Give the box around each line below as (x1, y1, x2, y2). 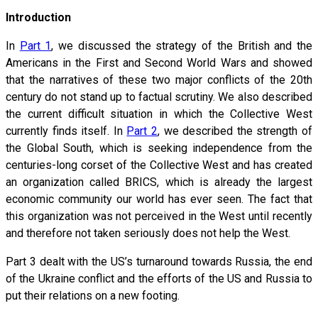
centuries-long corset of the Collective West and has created (6, 158, 312, 172)
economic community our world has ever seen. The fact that (6, 192, 312, 206)
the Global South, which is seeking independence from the (6, 141, 312, 155)
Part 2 (126, 124, 158, 138)
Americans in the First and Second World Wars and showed (6, 55, 312, 70)
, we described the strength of (158, 124, 313, 138)
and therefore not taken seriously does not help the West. (6, 226, 290, 240)
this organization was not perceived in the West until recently (6, 209, 312, 223)
